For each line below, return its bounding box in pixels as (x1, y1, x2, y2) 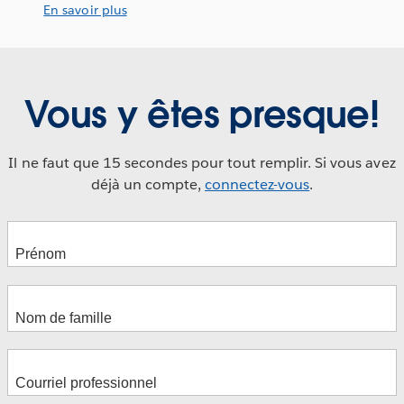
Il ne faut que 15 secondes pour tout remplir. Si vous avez (8, 153, 396, 172)
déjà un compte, (90, 175, 205, 194)
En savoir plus (43, 2, 127, 18)
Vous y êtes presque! (24, 91, 380, 138)
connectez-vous (205, 175, 310, 194)
